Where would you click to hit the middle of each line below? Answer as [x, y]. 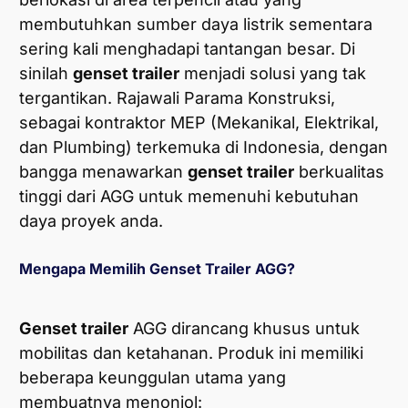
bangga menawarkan [103, 172]
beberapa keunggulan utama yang [153, 378]
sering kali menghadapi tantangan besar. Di [187, 49]
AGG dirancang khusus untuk [244, 329]
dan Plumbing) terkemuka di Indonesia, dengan [204, 148]
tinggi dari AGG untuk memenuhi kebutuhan [189, 197]
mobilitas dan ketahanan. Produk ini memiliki [191, 353]
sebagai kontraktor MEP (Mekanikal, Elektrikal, [199, 123]
